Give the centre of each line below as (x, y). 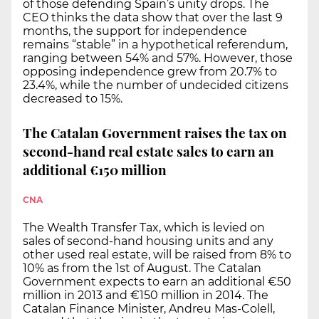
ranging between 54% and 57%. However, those (158, 58)
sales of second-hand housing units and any (148, 241)
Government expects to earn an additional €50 (157, 281)
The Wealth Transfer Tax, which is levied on (144, 227)
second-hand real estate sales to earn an (148, 151)
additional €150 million (95, 170)
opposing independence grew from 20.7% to (150, 71)
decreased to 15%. (73, 98)
